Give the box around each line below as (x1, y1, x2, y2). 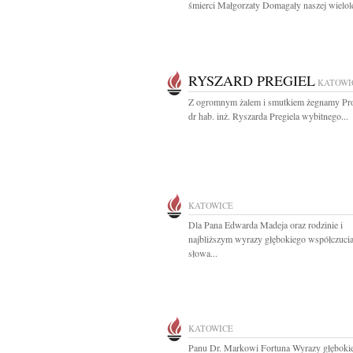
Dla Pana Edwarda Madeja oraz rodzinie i (188, 218, 343, 231)
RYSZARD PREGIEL (188, 71, 315, 90)
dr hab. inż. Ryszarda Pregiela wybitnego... (188, 110, 348, 122)
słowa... (188, 247, 217, 259)
